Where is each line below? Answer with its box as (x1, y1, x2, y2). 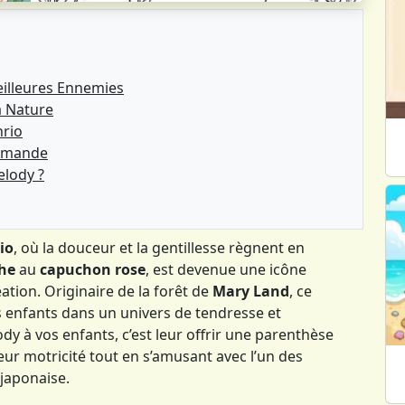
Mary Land (212, 280, 289, 301)
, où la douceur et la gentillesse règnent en (14, 237, 305, 258)
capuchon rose (40, 259, 146, 279)
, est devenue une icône (146, 259, 306, 279)
